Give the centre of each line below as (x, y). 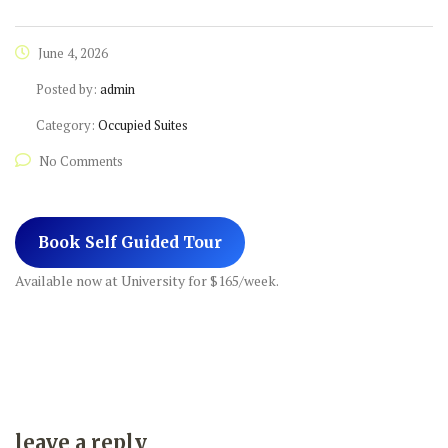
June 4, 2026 (71, 53)
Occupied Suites (143, 125)
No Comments (81, 161)
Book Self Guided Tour (129, 242)
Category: (67, 125)
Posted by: (68, 89)
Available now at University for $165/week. (147, 281)
